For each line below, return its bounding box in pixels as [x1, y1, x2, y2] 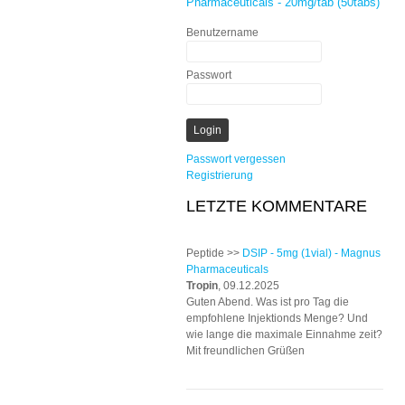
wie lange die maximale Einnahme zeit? [186, 328, 382, 341]
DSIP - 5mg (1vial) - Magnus [242, 247, 381, 259]
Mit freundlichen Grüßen [186, 344, 305, 357]
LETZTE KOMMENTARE [186, 197, 367, 215]
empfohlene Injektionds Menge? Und [186, 312, 368, 325]
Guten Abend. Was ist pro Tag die [186, 296, 349, 308]
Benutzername [186, 26, 259, 39]
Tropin [186, 279, 218, 292]
